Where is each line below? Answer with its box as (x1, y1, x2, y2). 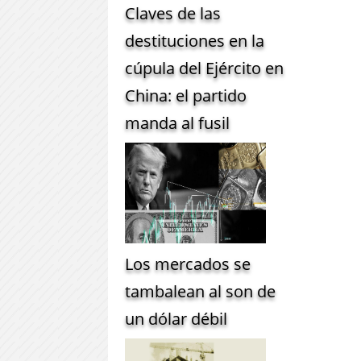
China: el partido (125, 85, 247, 107)
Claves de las (125, 2, 222, 25)
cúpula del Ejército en (125, 57, 284, 80)
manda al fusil (125, 112, 230, 135)
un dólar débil (125, 308, 228, 330)
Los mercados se (125, 253, 251, 276)
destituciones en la (125, 30, 265, 52)
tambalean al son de (125, 280, 276, 303)
